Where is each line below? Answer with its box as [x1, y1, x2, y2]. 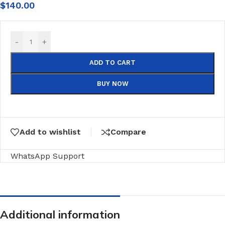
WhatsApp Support [11, 151, 84, 161]
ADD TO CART [89, 59, 136, 66]
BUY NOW [96, 80, 129, 87]
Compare [110, 127, 146, 137]
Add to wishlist [20, 127, 81, 137]
